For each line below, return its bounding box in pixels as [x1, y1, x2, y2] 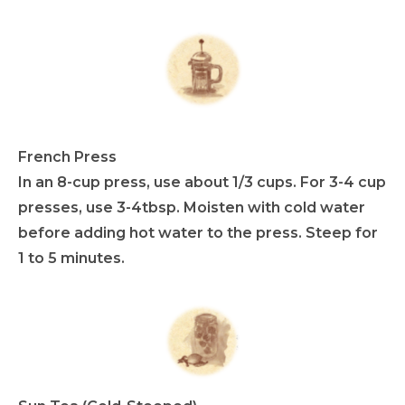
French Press [18, 147, 117, 165]
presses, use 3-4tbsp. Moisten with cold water [18, 198, 365, 216]
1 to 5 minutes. [18, 249, 125, 267]
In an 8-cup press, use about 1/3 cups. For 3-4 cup [18, 173, 386, 191]
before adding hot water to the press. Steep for [18, 223, 378, 241]
